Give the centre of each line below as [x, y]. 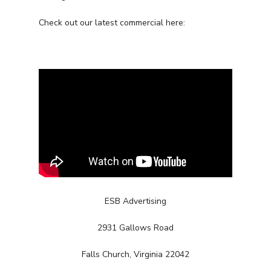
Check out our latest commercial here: [112, 23]
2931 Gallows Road [135, 228]
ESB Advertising [135, 201]
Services [181, 257]
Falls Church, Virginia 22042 [135, 255]
